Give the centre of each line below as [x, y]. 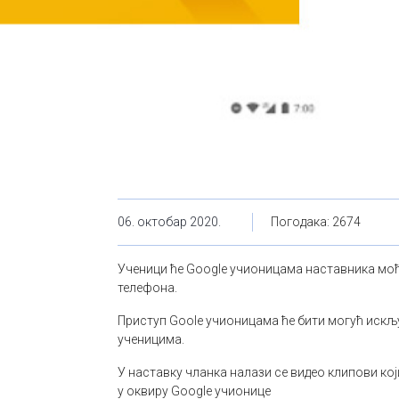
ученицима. [151, 339]
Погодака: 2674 [316, 222]
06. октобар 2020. [169, 222]
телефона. [147, 288]
